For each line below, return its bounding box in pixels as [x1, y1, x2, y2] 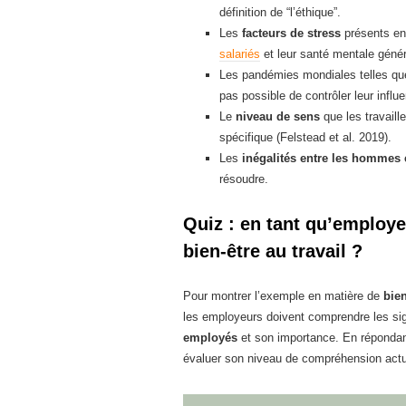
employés [183, 331, 237, 344]
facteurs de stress [242, 26, 341, 40]
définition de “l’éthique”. [219, 5, 341, 19]
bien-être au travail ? [183, 241, 362, 261]
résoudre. [219, 172, 268, 186]
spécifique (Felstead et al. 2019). [219, 130, 391, 144]
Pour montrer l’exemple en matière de [183, 289, 383, 303]
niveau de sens [236, 110, 320, 123]
